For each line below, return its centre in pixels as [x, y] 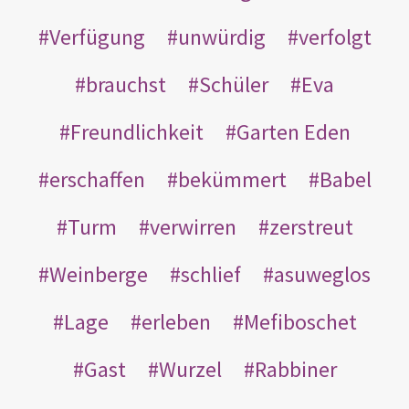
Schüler [234, 84]
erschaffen [97, 179]
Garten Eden [293, 131]
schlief [211, 274]
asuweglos [322, 274]
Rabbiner [295, 369]
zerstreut [311, 226]
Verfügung [97, 37]
